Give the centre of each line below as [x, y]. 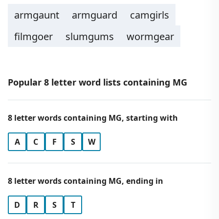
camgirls [150, 15]
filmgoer [33, 36]
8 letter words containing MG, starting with [93, 118]
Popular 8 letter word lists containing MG [98, 82]
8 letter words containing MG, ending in [86, 181]
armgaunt [37, 15]
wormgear [150, 36]
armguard [95, 15]
